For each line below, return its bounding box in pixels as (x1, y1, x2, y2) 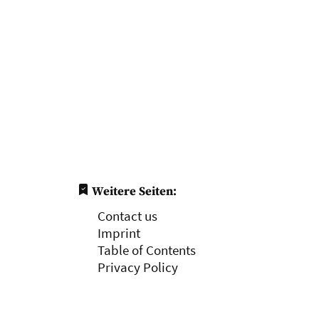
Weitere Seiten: (88, 184, 177, 199)
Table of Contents (97, 241, 196, 258)
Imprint (97, 224, 140, 241)
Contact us (97, 207, 157, 224)
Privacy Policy (97, 258, 178, 276)
